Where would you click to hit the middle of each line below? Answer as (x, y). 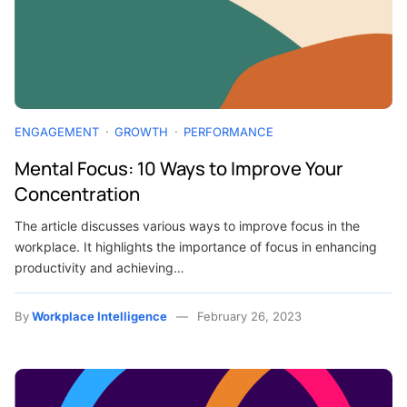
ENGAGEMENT (57, 132)
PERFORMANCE (228, 132)
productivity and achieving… (99, 268)
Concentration (77, 194)
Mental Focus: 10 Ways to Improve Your (179, 169)
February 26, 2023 (249, 317)
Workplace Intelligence (99, 317)
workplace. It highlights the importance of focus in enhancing (196, 247)
